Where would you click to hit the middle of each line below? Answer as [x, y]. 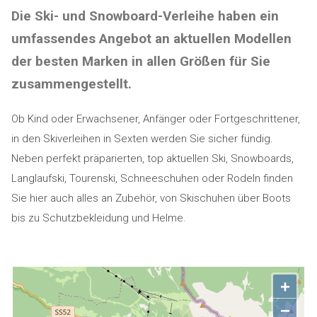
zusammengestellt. [71, 84]
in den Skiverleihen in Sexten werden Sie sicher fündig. [142, 139]
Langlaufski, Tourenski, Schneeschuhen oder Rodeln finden [152, 178]
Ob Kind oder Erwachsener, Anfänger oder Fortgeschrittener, [155, 119]
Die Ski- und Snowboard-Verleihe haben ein [145, 16]
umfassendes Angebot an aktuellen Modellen [151, 39]
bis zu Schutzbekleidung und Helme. [98, 218]
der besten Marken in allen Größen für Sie [140, 61]
